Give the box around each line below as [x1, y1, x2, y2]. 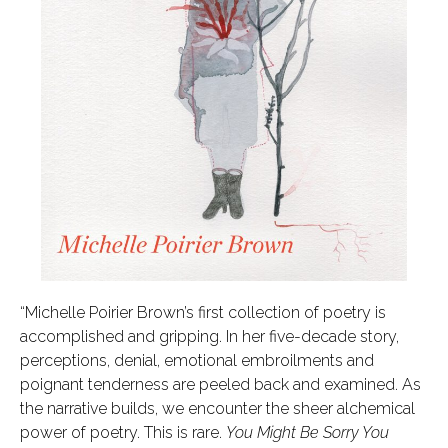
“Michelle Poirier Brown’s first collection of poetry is [20, 302, 386, 322]
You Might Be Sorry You [226, 422, 389, 442]
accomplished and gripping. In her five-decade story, [20, 326, 399, 346]
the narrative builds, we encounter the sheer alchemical [20, 398, 415, 418]
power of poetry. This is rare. [20, 422, 226, 442]
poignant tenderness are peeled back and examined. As [20, 374, 421, 394]
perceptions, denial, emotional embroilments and [20, 350, 374, 370]
